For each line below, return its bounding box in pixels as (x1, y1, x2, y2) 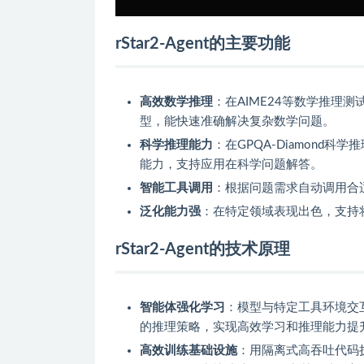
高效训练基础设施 (140, 344, 237, 357)
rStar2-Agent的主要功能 (115, 35, 290, 52)
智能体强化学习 (140, 301, 225, 314)
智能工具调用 (140, 181, 213, 194)
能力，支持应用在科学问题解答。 (140, 158, 323, 171)
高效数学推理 (140, 95, 213, 108)
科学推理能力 (140, 138, 213, 151)
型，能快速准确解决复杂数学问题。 (140, 115, 335, 128)
